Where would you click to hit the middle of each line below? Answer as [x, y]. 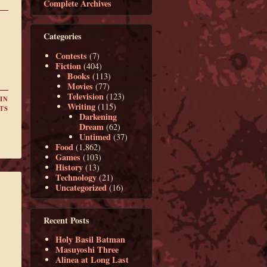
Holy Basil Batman [91, 239]
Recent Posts [66, 220]
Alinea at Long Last [92, 259]
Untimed [95, 136]
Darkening [98, 116]
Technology [76, 177]
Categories [62, 36]
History [69, 167]
